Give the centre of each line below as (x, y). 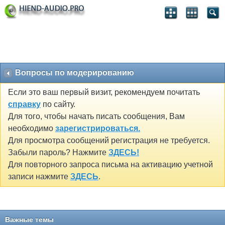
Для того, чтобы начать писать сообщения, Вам (96, 117)
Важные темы (29, 219)
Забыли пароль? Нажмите (58, 153)
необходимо (32, 129)
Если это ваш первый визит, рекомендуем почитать (104, 92)
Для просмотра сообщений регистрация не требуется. (109, 141)
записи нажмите (39, 177)
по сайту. (58, 104)
